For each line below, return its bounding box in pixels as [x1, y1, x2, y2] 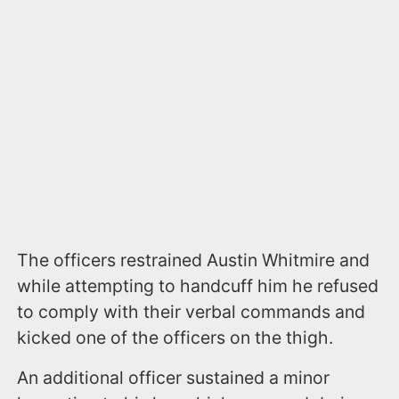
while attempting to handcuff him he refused [17, 274, 379, 297]
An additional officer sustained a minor [17, 366, 330, 388]
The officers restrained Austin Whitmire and [17, 248, 370, 271]
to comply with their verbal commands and [17, 300, 366, 322]
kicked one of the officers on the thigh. [17, 326, 334, 348]
